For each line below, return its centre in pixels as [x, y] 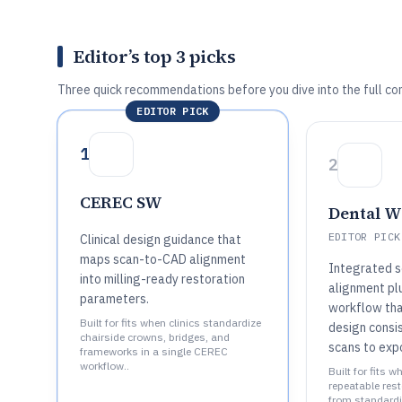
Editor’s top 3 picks [154, 57]
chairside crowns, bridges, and [155, 337]
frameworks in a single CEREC [154, 351]
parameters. [114, 299]
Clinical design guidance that [161, 240]
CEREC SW [121, 202]
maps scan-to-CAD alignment [163, 259]
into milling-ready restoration [162, 279]
